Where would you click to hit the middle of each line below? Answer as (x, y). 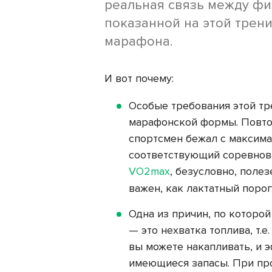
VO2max (149, 171)
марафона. (138, 41)
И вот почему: (139, 78)
